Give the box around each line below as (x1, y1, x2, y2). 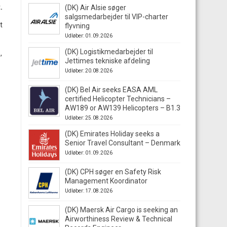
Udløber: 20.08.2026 (65, 68, 112, 73)
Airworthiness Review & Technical (65, 215, 172, 223)
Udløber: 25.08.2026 (65, 115, 112, 121)
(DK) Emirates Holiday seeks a (65, 130, 160, 138)
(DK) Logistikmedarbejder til (65, 48, 153, 56)
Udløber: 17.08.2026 (65, 188, 112, 194)
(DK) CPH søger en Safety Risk (65, 168, 161, 176)
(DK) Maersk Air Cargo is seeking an (65, 206, 178, 214)
